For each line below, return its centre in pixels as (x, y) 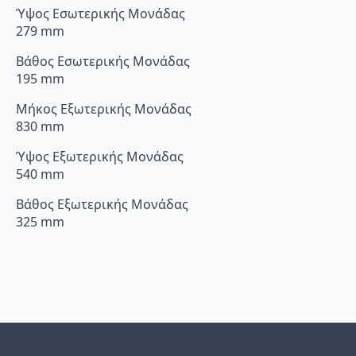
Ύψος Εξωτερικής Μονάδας (100, 156)
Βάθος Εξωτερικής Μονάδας (102, 204)
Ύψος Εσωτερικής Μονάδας (101, 13)
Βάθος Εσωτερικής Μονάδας (103, 61)
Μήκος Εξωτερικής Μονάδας (104, 108)
